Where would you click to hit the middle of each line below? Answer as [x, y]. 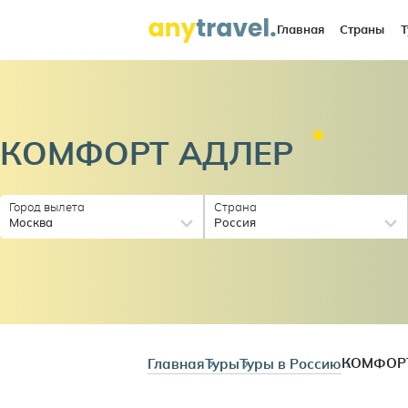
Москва [31, 223]
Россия [235, 223]
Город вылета [47, 208]
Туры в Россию [291, 364]
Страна [236, 208]
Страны [362, 30]
